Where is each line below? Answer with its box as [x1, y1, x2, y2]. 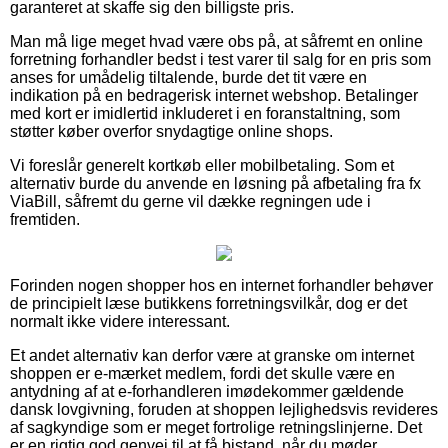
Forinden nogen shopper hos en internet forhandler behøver [10, 276, 433, 294]
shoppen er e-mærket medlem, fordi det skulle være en [10, 364, 395, 382]
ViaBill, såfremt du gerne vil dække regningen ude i [10, 192, 371, 210]
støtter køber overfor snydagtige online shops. [10, 122, 333, 140]
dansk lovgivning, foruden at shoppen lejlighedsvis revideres [10, 400, 438, 418]
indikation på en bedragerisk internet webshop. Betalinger [10, 86, 418, 104]
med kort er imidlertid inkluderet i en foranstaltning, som [10, 104, 400, 122]
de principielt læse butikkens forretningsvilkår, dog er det [10, 294, 407, 312]
